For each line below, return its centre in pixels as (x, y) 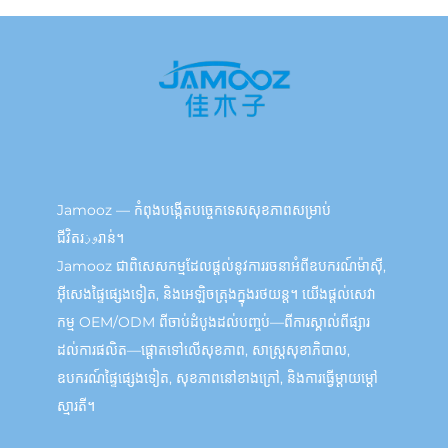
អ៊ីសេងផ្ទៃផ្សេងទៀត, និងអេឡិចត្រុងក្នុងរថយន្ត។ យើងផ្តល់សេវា (216, 293)
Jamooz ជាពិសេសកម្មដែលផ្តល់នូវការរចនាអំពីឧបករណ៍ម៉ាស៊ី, (221, 265)
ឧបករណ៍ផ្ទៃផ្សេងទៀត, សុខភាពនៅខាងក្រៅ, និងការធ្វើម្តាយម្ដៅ (217, 377)
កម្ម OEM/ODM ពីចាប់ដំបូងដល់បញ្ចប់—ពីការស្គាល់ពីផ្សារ (213, 321)
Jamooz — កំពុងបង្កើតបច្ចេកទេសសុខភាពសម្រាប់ (193, 209)
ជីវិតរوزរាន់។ (110, 237)
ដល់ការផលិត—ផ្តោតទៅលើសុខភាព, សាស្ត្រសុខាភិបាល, (203, 349)
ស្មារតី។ (75, 405)
